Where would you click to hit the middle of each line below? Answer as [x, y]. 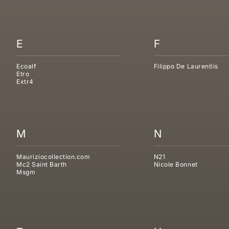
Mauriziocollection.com [53, 157]
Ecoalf [26, 66]
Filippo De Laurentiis [186, 66]
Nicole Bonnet [176, 165]
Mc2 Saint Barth [42, 165]
